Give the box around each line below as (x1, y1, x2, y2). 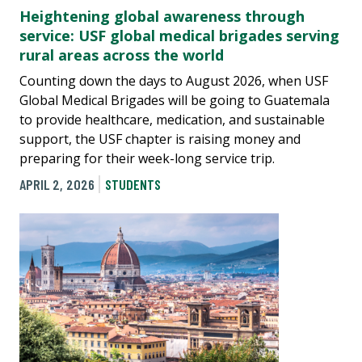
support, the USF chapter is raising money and (19, 129, 301, 148)
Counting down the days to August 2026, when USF (19, 71, 328, 90)
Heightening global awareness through (19, 6, 305, 26)
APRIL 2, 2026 (19, 175, 95, 194)
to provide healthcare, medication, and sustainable (19, 110, 325, 128)
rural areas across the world (19, 44, 224, 65)
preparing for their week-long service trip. (19, 149, 275, 167)
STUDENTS (104, 175, 161, 194)
